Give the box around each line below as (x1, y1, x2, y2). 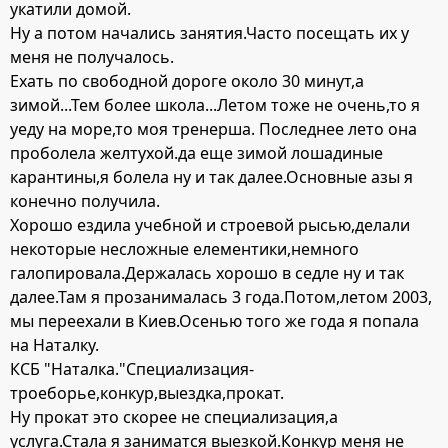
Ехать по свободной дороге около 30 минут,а (10, 70, 364, 93)
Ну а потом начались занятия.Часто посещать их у (10, 22, 409, 45)
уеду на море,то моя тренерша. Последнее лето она (10, 118, 417, 141)
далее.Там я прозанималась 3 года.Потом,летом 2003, (10, 286, 432, 309)
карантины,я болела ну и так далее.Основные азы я (10, 166, 413, 189)
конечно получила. (10, 190, 160, 213)
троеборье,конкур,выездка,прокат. (10, 382, 284, 405)
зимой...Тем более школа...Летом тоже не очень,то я (10, 94, 420, 117)
